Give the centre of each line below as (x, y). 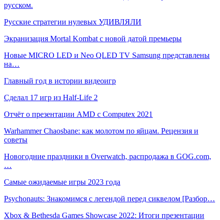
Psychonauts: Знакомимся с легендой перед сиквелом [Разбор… (110, 198)
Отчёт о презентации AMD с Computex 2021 (78, 114)
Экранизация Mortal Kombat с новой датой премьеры (93, 38)
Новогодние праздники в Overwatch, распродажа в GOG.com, (108, 156)
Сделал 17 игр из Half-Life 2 (51, 97)
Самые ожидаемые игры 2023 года (62, 182)
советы (16, 139)
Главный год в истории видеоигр (60, 81)
